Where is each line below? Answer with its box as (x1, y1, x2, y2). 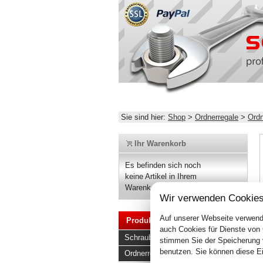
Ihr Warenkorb (131, 139, 186, 148)
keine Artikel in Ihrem (125, 172, 197, 181)
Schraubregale (124, 233, 173, 242)
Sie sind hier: (119, 113, 168, 122)
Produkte (126, 216, 159, 225)
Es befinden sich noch (125, 161, 201, 170)
